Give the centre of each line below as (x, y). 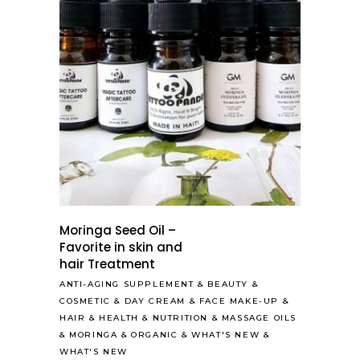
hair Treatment (107, 264)
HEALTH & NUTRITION (154, 318)
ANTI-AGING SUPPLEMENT (127, 284)
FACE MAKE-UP (239, 301)
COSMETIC (85, 301)
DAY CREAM (155, 301)
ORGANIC (155, 335)
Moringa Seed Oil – (118, 230)
